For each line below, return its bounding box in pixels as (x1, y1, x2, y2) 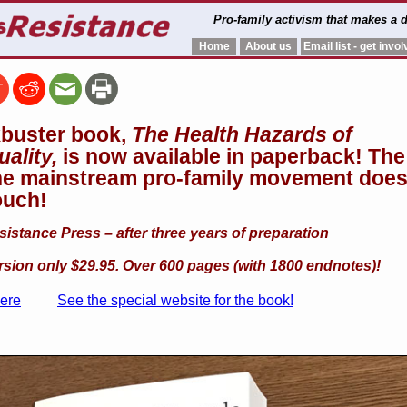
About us (245, 40, 292, 53)
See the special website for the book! (57, 293, 293, 308)
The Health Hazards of (126, 123, 352, 146)
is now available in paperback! (57, 144, 368, 168)
